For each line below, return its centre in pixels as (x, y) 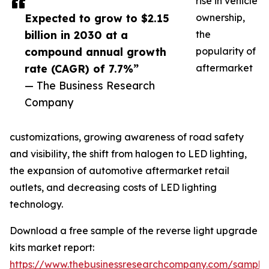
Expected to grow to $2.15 (97, 18)
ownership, (220, 18)
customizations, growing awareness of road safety (127, 137)
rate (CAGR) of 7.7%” (82, 69)
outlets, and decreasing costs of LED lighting (113, 188)
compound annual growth (95, 52)
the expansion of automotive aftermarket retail (119, 171)
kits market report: (52, 248)
